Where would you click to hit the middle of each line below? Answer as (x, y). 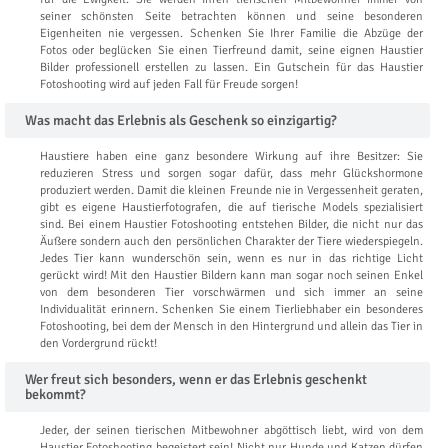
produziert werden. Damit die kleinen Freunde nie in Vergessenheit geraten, (231, 190)
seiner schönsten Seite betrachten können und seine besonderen (231, 16)
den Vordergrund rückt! (98, 343)
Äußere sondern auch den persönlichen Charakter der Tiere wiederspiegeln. (231, 241)
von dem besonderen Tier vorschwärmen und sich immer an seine (231, 292)
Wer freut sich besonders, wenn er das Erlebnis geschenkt (196, 379)
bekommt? (55, 394)
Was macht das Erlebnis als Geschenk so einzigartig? (181, 120)
